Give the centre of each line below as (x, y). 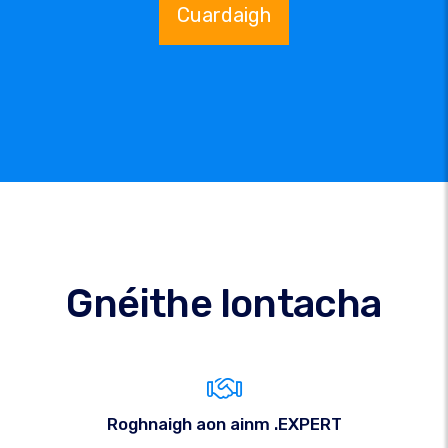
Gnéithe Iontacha (224, 303)
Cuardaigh (224, 14)
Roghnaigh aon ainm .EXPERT (224, 424)
